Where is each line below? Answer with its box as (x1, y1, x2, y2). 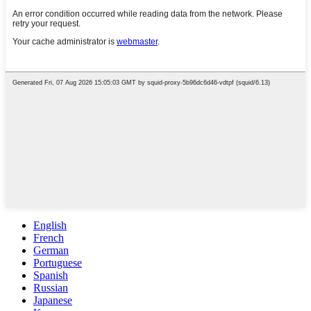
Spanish (33, 269, 68, 281)
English (33, 219, 67, 231)
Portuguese (33, 256, 82, 269)
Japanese (33, 294, 72, 306)
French (33, 231, 64, 244)
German (33, 244, 69, 256)
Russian (33, 281, 68, 294)
